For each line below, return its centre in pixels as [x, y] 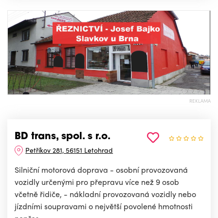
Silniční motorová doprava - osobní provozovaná [101, 170]
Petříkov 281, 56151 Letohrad [69, 150]
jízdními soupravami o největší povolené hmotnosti [104, 206]
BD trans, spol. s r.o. [63, 137]
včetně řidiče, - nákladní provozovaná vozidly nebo [105, 194]
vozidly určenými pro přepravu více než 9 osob [97, 182]
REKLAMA [200, 101]
